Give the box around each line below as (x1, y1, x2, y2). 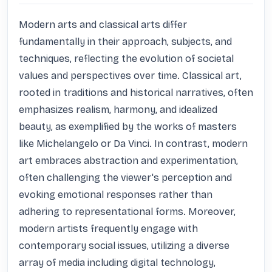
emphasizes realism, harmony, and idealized (19, 104, 217, 115)
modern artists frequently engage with (19, 223, 198, 234)
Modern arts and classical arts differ (19, 19, 187, 30)
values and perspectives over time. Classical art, (19, 70, 242, 81)
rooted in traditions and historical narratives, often (19, 87, 253, 98)
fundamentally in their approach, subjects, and (19, 36, 232, 47)
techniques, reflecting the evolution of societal (19, 53, 234, 64)
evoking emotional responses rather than (19, 189, 212, 200)
